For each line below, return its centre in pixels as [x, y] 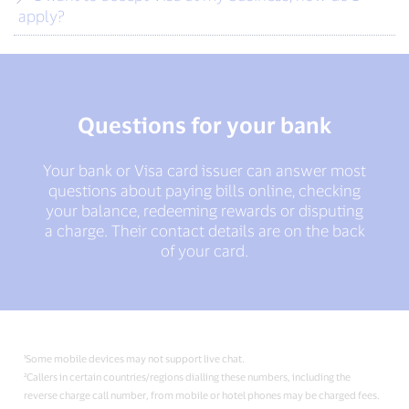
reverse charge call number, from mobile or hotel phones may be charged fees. [202, 395]
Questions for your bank [204, 125]
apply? [42, 16]
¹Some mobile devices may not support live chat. [135, 359]
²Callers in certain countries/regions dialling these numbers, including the [188, 377]
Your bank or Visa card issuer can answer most [204, 170]
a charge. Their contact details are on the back [204, 231]
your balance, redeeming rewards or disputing [204, 210]
